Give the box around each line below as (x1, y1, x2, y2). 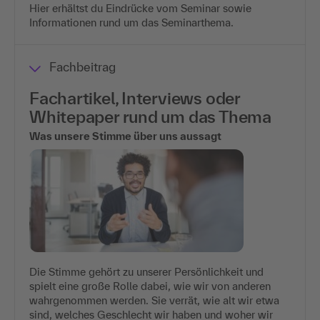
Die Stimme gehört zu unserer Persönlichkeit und (29, 265, 264, 278)
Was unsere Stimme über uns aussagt (29, 129, 221, 142)
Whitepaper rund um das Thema (29, 106, 271, 126)
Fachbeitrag (49, 59, 116, 74)
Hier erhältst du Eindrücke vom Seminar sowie (29, 1, 251, 14)
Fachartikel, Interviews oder (29, 88, 240, 108)
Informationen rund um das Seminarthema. (29, 16, 234, 29)
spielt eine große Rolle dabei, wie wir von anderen (29, 279, 271, 292)
